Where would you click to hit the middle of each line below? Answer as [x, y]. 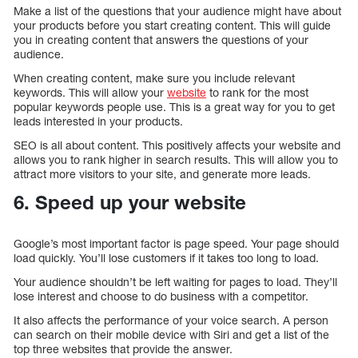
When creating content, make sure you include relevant [154, 78]
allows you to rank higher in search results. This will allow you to [176, 160]
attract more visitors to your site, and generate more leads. [162, 174]
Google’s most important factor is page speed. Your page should [176, 244]
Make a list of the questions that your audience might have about [177, 11]
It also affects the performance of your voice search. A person [171, 320]
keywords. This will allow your [90, 93]
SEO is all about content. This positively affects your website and [177, 145]
